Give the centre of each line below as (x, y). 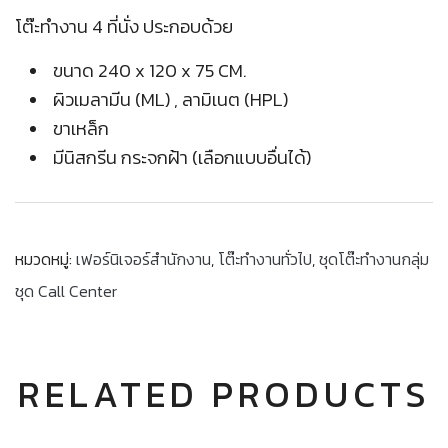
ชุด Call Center (66, 291)
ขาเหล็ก (81, 128)
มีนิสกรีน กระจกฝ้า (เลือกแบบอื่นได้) (182, 157)
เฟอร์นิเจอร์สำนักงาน (143, 259)
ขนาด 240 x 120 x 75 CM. (149, 70)
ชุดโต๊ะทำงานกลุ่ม (374, 259)
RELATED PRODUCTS (224, 393)
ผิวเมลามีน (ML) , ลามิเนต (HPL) (170, 99)
